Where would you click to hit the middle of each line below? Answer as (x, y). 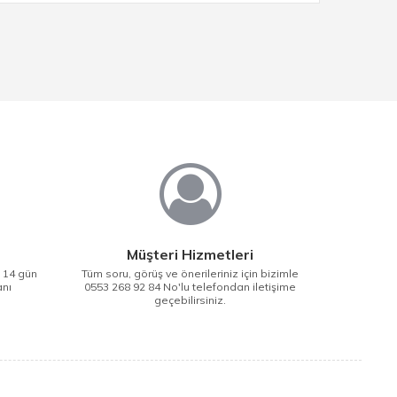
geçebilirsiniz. (191, 300)
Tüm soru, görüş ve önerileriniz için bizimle (191, 273)
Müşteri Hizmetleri (191, 254)
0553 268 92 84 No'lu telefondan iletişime (191, 287)
